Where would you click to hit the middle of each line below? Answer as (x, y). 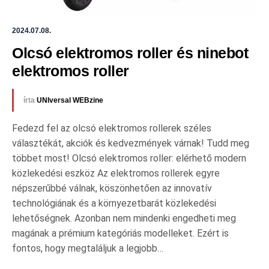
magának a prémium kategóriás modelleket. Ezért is (120, 233)
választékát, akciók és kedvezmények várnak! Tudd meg (131, 143)
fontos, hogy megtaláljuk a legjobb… (88, 248)
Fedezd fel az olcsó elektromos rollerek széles (112, 128)
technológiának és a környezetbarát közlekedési (114, 203)
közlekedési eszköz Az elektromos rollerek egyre (116, 173)
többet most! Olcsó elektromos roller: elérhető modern (129, 158)
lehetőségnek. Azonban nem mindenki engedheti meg (124, 218)
